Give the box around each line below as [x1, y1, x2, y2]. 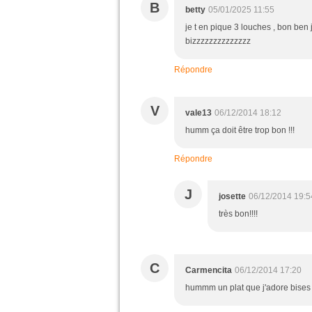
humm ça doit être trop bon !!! [185, 125, 295, 135]
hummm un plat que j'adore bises [185, 283, 311, 292]
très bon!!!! [219, 209, 258, 219]
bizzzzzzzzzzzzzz [185, 36, 251, 46]
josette [219, 192, 246, 201]
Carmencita [185, 265, 232, 275]
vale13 [185, 108, 212, 118]
